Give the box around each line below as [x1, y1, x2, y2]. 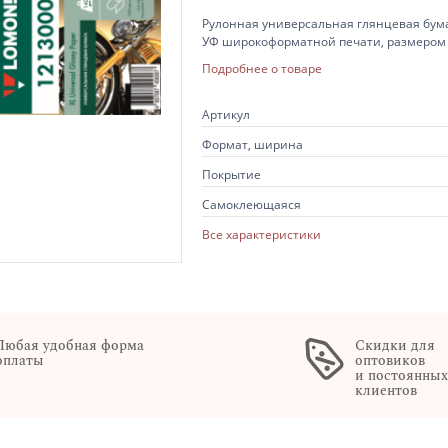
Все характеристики [202, 225, 321, 243]
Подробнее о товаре [202, 59, 322, 77]
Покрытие [202, 165, 261, 183]
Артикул [202, 105, 250, 123]
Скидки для [355, 334, 436, 356]
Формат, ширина [202, 135, 303, 153]
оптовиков [355, 349, 426, 371]
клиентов [355, 379, 418, 401]
